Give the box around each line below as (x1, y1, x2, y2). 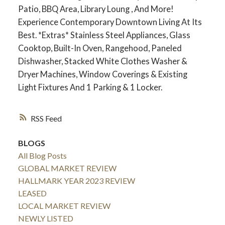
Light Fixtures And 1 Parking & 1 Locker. (18, 82, 162, 92)
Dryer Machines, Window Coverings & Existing (18, 69, 187, 79)
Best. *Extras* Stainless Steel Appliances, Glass (18, 30, 190, 40)
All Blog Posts (18, 150, 67, 160)
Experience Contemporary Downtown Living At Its (18, 17, 202, 27)
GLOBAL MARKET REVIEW (18, 163, 117, 173)
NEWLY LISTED (18, 213, 73, 223)
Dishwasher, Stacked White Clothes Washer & (18, 56, 187, 66)
